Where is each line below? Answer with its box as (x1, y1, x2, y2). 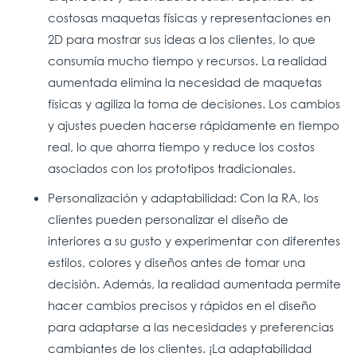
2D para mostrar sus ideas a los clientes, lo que (48, 30, 316, 47)
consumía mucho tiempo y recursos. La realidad (48, 52, 327, 69)
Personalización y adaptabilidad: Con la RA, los (48, 189, 319, 206)
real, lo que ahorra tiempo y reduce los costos (48, 138, 315, 155)
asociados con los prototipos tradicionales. (48, 159, 296, 176)
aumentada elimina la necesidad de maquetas (48, 73, 322, 90)
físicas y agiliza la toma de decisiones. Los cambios (48, 95, 340, 112)
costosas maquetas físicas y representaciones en (48, 9, 331, 25)
